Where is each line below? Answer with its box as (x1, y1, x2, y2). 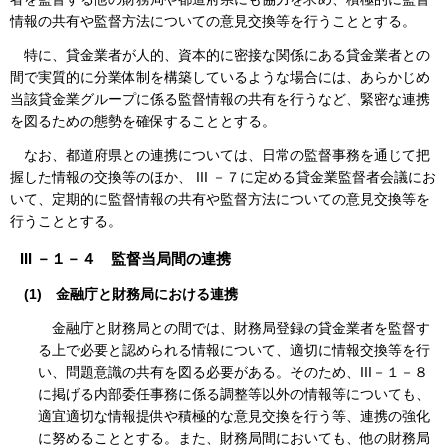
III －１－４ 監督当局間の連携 (20, 249, 231, 267)
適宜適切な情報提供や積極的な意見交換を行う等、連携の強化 (38, 407, 430, 424)
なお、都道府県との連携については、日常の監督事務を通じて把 (24, 146, 430, 163)
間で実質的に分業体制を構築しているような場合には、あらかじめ (10, 68, 430, 85)
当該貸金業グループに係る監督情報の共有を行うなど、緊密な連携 (10, 90, 430, 107)
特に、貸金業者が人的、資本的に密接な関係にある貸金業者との (24, 46, 430, 63)
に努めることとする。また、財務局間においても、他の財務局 (38, 429, 430, 446)
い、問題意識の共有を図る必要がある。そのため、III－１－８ (38, 363, 428, 380)
